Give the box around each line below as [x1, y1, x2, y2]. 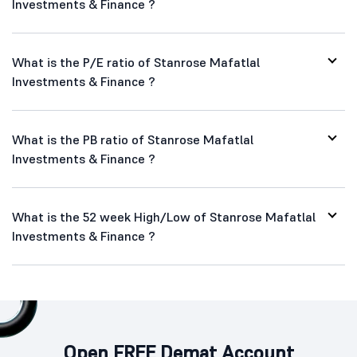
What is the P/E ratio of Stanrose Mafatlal [12, 54, 260, 70]
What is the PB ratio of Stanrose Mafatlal [12, 131, 253, 147]
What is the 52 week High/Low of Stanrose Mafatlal [12, 209, 316, 225]
